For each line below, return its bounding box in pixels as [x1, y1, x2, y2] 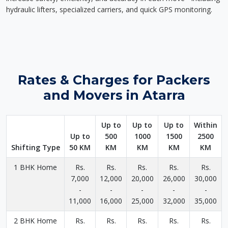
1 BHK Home [14, 162, 57, 172]
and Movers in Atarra [43, 88, 185, 103]
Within [194, 120, 217, 130]
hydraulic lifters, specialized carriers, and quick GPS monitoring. [6, 5, 212, 14]
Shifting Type [11, 142, 60, 152]
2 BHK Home [14, 216, 57, 225]
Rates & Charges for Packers [18, 72, 210, 88]
